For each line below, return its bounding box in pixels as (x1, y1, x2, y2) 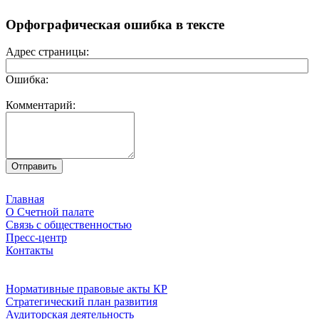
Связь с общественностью (6, 219, 132, 231)
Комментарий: (6, 99, 75, 112)
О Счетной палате (6, 206, 94, 219)
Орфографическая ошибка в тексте (6, 16, 224, 32)
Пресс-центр (6, 231, 67, 244)
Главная (6, 193, 44, 206)
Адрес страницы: (6, 46, 89, 58)
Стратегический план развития (6, 296, 157, 308)
